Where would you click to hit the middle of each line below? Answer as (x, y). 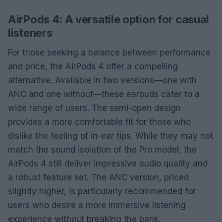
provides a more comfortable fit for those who (99, 122)
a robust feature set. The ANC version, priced (98, 177)
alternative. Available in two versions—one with (102, 80)
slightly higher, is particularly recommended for (102, 191)
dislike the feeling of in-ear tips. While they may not (111, 136)
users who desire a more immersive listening (97, 205)
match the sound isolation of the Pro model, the (102, 149)
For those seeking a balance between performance (109, 52)
